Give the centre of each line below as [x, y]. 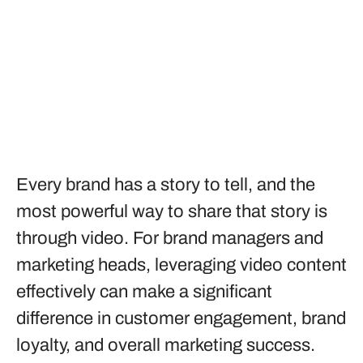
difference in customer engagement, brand [181, 318]
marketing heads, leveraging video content [181, 265]
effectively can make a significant [144, 292]
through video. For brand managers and [170, 238]
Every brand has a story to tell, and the [166, 185]
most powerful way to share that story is [172, 211]
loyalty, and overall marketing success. [166, 345]
